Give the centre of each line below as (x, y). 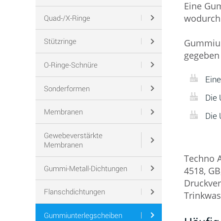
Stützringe (60, 41)
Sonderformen (67, 88)
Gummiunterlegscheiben (83, 215)
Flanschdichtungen (74, 192)
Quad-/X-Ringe (67, 18)
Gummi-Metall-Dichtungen (85, 168)
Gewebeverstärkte (73, 135)
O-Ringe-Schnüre (71, 64)
